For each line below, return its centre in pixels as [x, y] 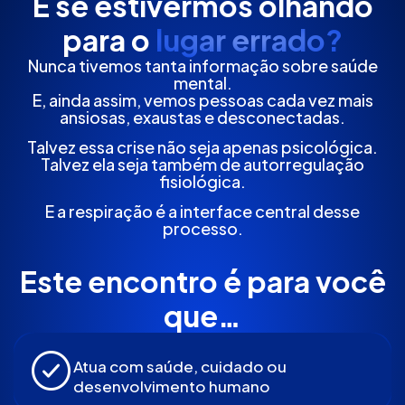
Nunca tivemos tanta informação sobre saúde [202, 65]
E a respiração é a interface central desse [202, 212]
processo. [202, 229]
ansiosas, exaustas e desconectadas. [202, 117]
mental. [202, 82]
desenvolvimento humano [172, 386]
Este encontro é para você [202, 281]
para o [109, 39]
